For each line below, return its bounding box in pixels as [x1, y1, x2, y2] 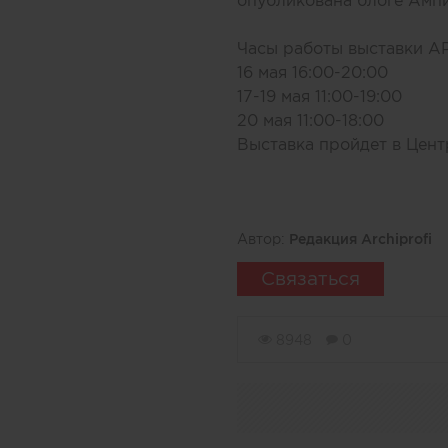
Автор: [237, 231, 289, 247]
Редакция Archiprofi [289, 231, 432, 247]
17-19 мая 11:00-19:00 [237, 87, 402, 105]
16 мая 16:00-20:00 [237, 63, 388, 81]
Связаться [261, 268, 360, 289]
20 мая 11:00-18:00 [237, 111, 384, 129]
